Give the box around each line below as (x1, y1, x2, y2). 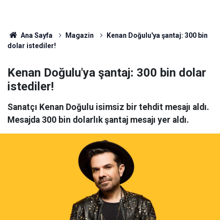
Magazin (65, 31, 94, 39)
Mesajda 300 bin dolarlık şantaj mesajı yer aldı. (7, 115, 189, 125)
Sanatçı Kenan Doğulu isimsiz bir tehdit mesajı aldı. (7, 102, 209, 112)
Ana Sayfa (19, 31, 53, 39)
